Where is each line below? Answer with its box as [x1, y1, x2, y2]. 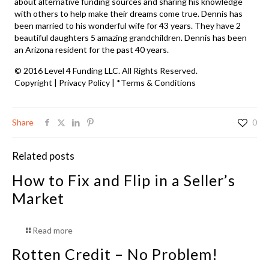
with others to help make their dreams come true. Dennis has [14, 8, 243, 19]
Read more [32, 225, 73, 236]
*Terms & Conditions [116, 77, 196, 88]
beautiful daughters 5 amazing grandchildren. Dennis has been [14, 32, 247, 43]
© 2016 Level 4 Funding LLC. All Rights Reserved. [14, 65, 198, 76]
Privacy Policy [59, 77, 110, 88]
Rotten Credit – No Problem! [12, 245, 218, 264]
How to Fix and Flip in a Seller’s [12, 171, 235, 190]
